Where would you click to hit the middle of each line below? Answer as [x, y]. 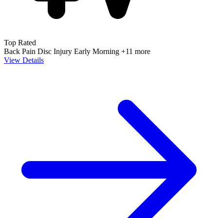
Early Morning [98, 51]
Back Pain [21, 51]
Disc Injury [56, 51]
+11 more [136, 51]
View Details [24, 60]
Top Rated [20, 42]
